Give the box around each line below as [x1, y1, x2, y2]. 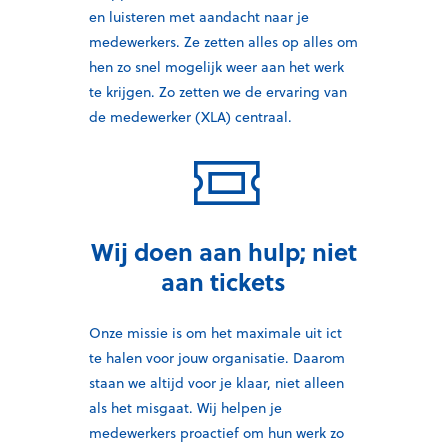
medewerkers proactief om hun [89, 423, 296, 444]
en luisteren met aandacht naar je [89, 6, 309, 27]
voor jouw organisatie [142, 348, 285, 369]
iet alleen [283, 373, 344, 394]
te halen [89, 348, 142, 369]
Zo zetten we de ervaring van [159, 81, 347, 102]
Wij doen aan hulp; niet [90, 234, 357, 270]
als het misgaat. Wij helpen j [89, 398, 274, 419]
